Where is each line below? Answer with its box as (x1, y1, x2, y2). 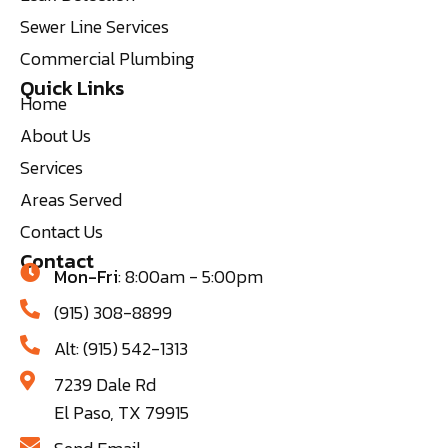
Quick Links (20, 72, 124, 103)
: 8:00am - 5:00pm (118, 262, 263, 290)
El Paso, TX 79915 (54, 398, 189, 426)
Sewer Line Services (20, 12, 169, 40)
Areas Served (20, 185, 122, 213)
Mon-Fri (54, 262, 118, 290)
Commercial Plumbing (20, 44, 194, 72)
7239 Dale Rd (54, 370, 156, 398)
